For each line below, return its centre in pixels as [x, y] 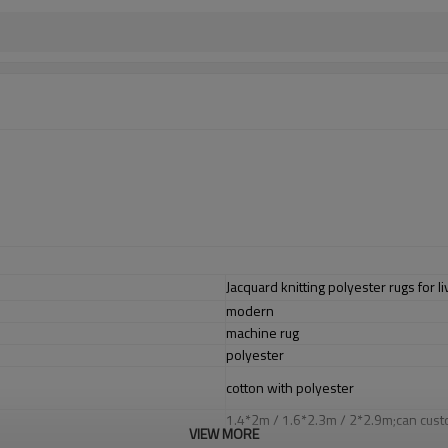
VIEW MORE [224, 433]
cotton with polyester [290, 387]
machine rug [262, 332]
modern [250, 310]
